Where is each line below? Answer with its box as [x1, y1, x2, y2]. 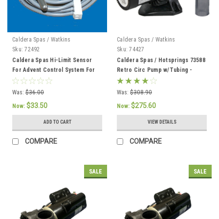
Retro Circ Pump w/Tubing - [117, 66, 193, 73]
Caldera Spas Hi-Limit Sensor [12, 56, 92, 64]
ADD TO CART [43, 119, 71, 125]
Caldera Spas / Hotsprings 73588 [117, 56, 205, 64]
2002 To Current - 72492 [12, 76, 77, 83]
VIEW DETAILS [147, 119, 176, 125]
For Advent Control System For [12, 66, 95, 73]
